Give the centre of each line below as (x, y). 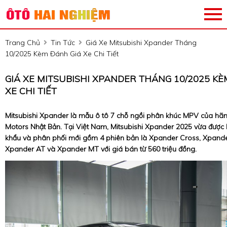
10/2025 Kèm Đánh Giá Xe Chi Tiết (62, 54)
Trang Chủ (23, 43)
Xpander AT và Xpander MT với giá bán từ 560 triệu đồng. (101, 149)
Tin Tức (63, 43)
